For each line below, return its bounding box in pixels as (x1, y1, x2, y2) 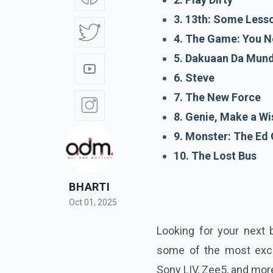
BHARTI (69, 180, 110, 194)
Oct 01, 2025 (68, 197, 117, 208)
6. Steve (174, 71, 214, 84)
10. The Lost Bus (174, 149, 257, 162)
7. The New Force (174, 90, 261, 104)
